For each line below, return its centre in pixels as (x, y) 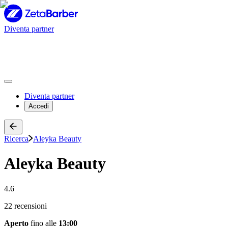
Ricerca (16, 139)
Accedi (39, 106)
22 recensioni (25, 206)
